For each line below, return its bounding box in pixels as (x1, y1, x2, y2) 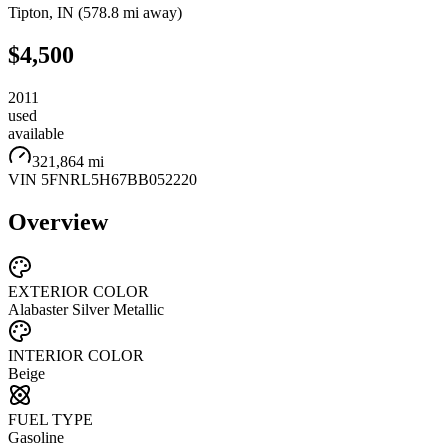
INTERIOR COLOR (8, 347, 144, 365)
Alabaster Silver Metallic (8, 301, 164, 319)
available (8, 124, 64, 142)
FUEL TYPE (8, 411, 93, 429)
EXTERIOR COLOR (8, 283, 149, 301)
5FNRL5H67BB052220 (41, 170, 197, 188)
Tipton (8, 3, 49, 21)
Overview (8, 208, 108, 235)
